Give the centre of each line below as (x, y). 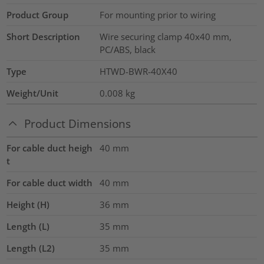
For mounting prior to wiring (157, 14)
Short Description (44, 36)
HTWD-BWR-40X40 (138, 71)
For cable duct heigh (50, 148)
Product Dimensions (78, 124)
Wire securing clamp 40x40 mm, (165, 36)
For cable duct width (50, 183)
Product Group (38, 14)
